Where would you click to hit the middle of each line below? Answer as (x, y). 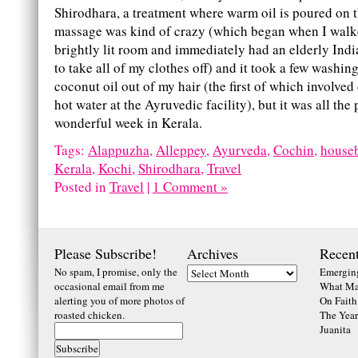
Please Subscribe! (105, 253)
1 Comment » (190, 186)
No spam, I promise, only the (116, 271)
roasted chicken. (89, 314)
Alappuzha (119, 149)
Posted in (82, 186)
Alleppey (181, 149)
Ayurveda (240, 149)
